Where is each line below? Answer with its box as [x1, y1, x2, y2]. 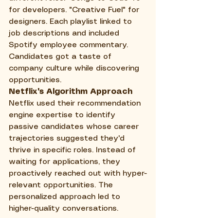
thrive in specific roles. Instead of [9, 146, 138, 154]
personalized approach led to [9, 193, 123, 200]
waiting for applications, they [9, 158, 123, 165]
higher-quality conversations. [9, 204, 118, 212]
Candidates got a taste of [9, 53, 114, 60]
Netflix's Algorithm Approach [9, 88, 132, 95]
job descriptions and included [9, 29, 122, 37]
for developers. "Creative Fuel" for [9, 6, 142, 14]
